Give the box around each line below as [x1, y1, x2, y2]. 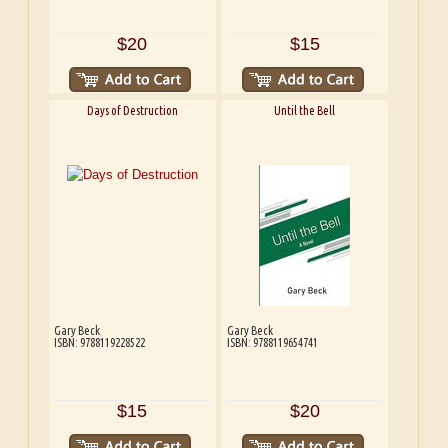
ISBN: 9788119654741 [226, 336, 318, 350]
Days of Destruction [86, 104, 178, 118]
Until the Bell [274, 104, 336, 118]
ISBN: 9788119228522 [54, 336, 146, 350]
